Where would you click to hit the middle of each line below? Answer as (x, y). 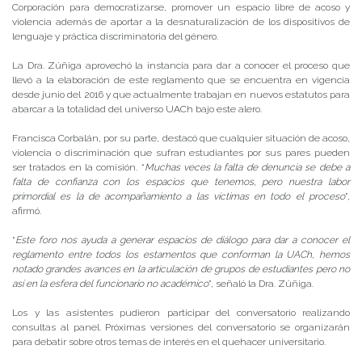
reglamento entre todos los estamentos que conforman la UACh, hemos (181, 255)
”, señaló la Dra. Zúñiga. (261, 284)
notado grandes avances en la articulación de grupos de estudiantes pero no (181, 269)
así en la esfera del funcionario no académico (110, 284)
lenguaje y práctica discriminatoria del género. (115, 37)
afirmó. (27, 211)
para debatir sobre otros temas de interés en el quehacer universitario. (169, 342)
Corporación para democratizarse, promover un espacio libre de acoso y (181, 8)
